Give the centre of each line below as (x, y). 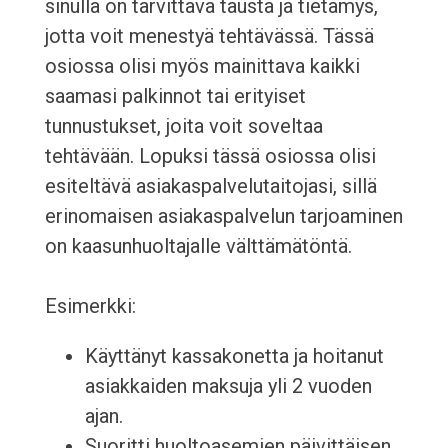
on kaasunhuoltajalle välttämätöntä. (198, 246)
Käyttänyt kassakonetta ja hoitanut (234, 356)
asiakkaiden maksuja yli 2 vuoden (228, 386)
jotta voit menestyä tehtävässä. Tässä (209, 36)
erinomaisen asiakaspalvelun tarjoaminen (223, 216)
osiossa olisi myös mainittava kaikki (202, 66)
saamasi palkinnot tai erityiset (175, 96)
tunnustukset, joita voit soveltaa (183, 126)
